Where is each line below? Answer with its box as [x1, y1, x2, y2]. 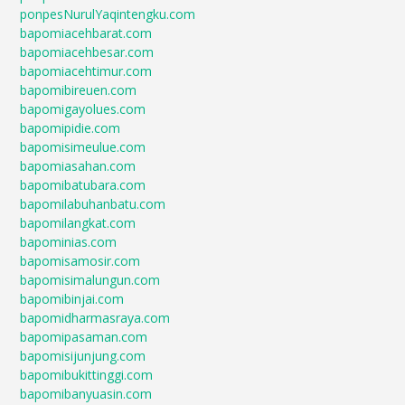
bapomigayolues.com [20, 100, 146, 118]
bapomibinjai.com [20, 290, 125, 307]
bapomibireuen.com [20, 81, 137, 99]
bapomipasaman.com [20, 328, 148, 345]
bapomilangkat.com [20, 214, 137, 231]
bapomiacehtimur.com [20, 62, 153, 80]
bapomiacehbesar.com [20, 43, 155, 61]
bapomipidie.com [20, 119, 121, 137]
